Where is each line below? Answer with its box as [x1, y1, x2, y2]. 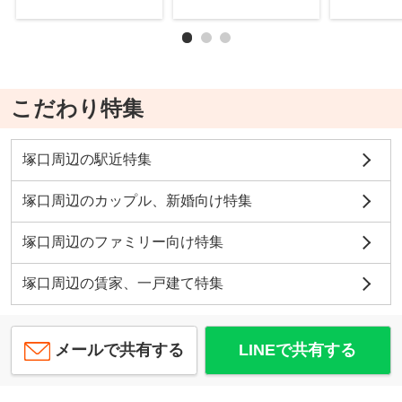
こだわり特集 [10, 96, 144, 121]
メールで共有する [55, 341, 185, 360]
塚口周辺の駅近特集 [22, 151, 152, 167]
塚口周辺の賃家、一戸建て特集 [22, 275, 223, 291]
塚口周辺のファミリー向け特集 [22, 233, 223, 249]
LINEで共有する [239, 341, 357, 360]
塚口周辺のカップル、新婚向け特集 [22, 192, 252, 208]
